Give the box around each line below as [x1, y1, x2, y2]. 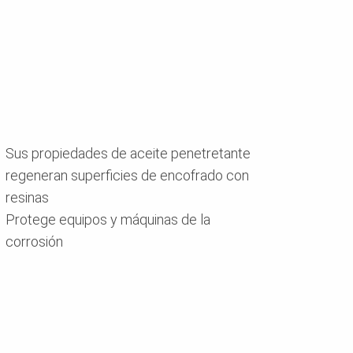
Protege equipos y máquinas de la [6, 211, 211, 229]
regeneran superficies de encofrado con [6, 167, 250, 184]
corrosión [6, 233, 64, 251]
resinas [6, 189, 50, 206]
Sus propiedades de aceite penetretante [6, 145, 251, 162]
